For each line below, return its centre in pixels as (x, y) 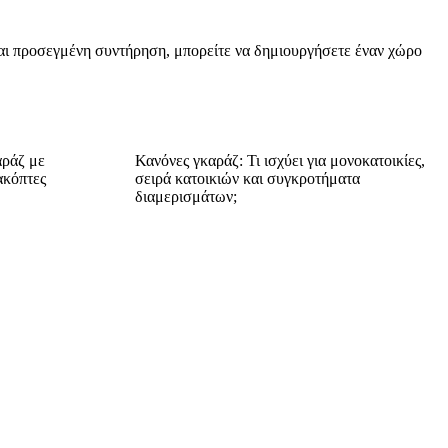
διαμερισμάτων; (185, 196)
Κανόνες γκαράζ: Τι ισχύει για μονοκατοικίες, (279, 160)
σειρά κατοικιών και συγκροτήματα (247, 178)
